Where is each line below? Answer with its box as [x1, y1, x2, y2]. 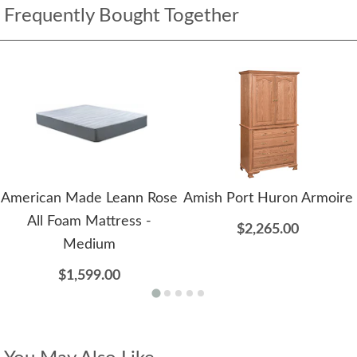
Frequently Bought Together [4, 6, 239, 26]
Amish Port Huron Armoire [182, 191, 353, 206]
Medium [63, 237, 116, 253]
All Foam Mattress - [27, 214, 151, 229]
